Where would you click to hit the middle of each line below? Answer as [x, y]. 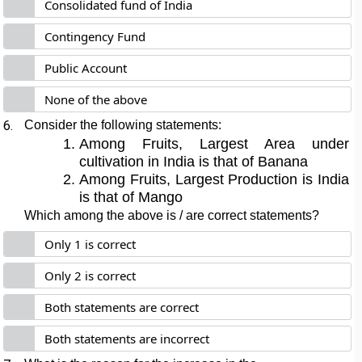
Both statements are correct [122, 307]
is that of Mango [133, 197]
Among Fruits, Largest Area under [214, 144]
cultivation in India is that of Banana [196, 162]
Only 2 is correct [90, 276]
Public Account [86, 68]
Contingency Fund [95, 36]
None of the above [96, 99]
